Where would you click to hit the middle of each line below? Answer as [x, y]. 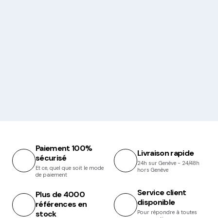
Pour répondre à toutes [167, 212]
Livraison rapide [166, 153]
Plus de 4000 [60, 194]
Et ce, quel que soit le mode [70, 168]
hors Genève [153, 170]
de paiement [51, 174]
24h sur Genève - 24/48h [168, 163]
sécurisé [51, 158]
